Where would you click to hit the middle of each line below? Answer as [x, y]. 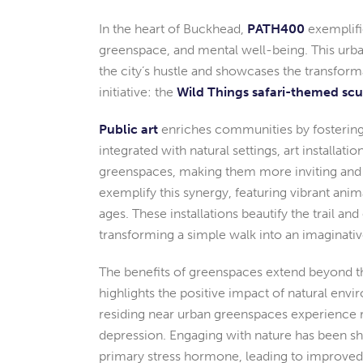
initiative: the [138, 92]
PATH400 [276, 28]
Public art [128, 129]
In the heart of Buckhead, [173, 28]
